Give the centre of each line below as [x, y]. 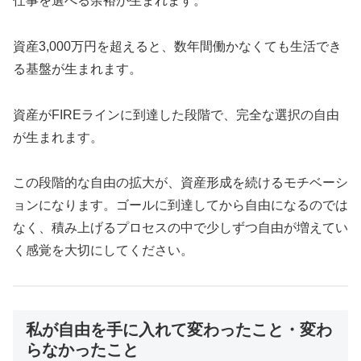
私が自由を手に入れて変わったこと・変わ [179, 330]
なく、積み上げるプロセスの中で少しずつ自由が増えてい [180, 228]
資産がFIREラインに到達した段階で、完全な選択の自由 [176, 114]
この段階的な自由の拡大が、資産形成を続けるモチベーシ [180, 183]
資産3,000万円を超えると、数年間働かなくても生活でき [177, 46]
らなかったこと [82, 350]
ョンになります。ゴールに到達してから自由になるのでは [180, 205]
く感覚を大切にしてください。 [103, 251]
